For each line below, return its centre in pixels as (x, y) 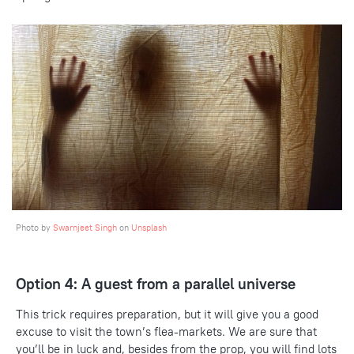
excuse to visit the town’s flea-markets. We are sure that (166, 331)
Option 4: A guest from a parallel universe (156, 283)
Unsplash (149, 227)
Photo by (34, 227)
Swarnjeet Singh (85, 227)
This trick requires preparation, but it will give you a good (167, 314)
